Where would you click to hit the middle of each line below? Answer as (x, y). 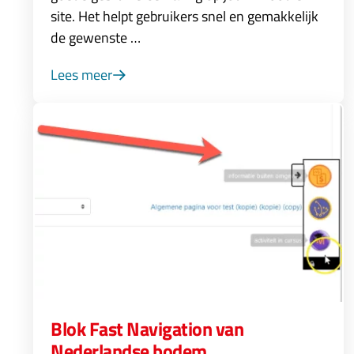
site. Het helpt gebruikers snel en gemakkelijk (185, 16)
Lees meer (81, 75)
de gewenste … (96, 38)
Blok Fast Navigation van (147, 329)
